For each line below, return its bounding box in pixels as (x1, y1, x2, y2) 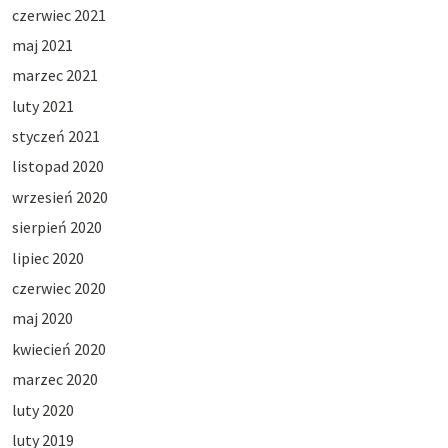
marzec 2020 (11, 369, 98, 390)
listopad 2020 (11, 156, 104, 177)
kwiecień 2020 (11, 338, 106, 359)
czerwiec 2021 (11, 4, 106, 25)
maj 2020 (11, 308, 73, 329)
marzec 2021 (11, 65, 98, 86)
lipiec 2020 (11, 247, 84, 268)
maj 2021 (11, 34, 73, 55)
